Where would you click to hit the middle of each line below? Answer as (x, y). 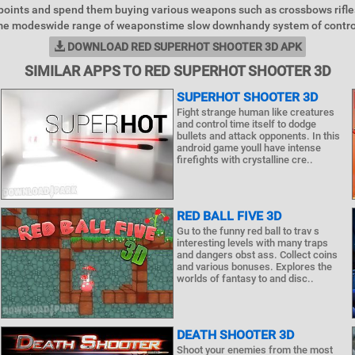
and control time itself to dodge (246, 124)
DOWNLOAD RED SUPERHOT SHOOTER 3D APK (183, 47)
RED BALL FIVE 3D (229, 216)
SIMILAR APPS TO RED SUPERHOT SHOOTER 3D (177, 71)
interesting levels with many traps (252, 243)
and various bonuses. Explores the (254, 267)
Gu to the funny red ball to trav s (248, 231)
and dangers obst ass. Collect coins (257, 255)
